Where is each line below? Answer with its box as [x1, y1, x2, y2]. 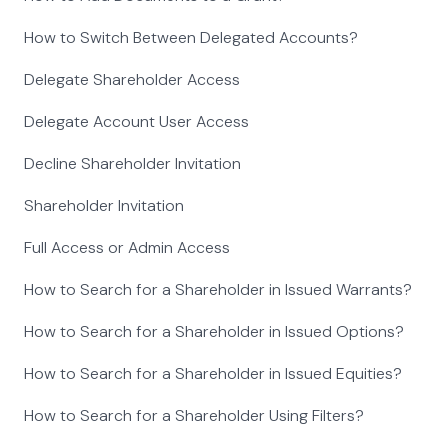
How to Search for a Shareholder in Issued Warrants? [24, 279, 412, 301]
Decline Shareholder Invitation [24, 153, 241, 175]
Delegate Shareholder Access [24, 69, 240, 91]
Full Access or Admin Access [24, 237, 230, 259]
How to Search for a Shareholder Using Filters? [24, 405, 364, 427]
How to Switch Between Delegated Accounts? [24, 27, 358, 49]
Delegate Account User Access [24, 111, 249, 133]
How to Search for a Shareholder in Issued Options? [24, 321, 404, 343]
